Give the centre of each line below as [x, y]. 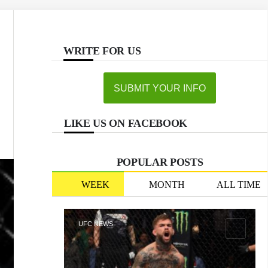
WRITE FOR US [102, 51]
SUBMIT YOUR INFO [159, 88]
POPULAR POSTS [160, 162]
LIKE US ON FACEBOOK [126, 123]
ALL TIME [239, 185]
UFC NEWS [96, 224]
